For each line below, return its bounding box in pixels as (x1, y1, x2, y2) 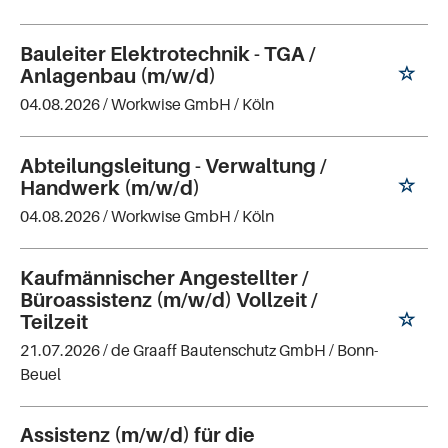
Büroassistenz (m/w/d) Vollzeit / (20, 287, 318, 312)
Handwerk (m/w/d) (20, 175, 200, 200)
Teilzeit (20, 309, 88, 334)
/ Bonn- (329, 339, 378, 360)
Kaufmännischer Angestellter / (20, 265, 309, 290)
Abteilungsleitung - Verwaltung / (20, 153, 327, 178)
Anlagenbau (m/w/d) (20, 63, 216, 88)
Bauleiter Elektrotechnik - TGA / (20, 41, 316, 66)
